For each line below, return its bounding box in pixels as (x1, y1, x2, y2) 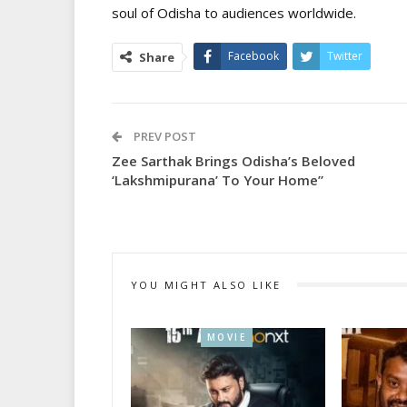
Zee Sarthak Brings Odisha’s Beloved (112, 151, 355, 170)
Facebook (228, 47, 279, 64)
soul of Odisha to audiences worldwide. (112, 3, 356, 22)
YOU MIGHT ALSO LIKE (131, 277, 282, 292)
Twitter (327, 47, 362, 64)
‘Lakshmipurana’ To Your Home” (112, 170, 323, 189)
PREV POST (131, 127, 196, 144)
